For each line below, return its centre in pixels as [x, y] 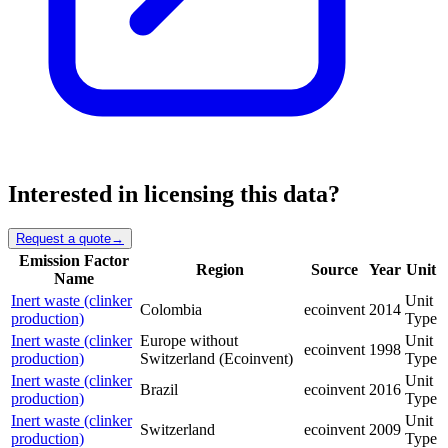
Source [334, 269]
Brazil [159, 389]
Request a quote [63, 238]
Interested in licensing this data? [174, 194]
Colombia [171, 309]
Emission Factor [73, 260]
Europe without [189, 340]
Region [220, 269]
